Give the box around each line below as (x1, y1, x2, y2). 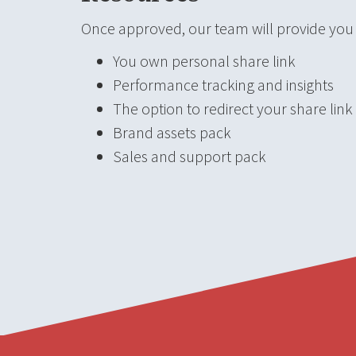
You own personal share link (113, 50, 296, 71)
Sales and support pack (113, 145, 266, 166)
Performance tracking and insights (113, 74, 334, 95)
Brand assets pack (113, 122, 231, 142)
